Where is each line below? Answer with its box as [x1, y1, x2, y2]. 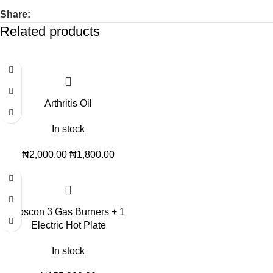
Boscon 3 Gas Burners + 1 [12, 207, 125, 218]
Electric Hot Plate [30, 220, 106, 231]
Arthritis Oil [44, 98, 92, 109]
